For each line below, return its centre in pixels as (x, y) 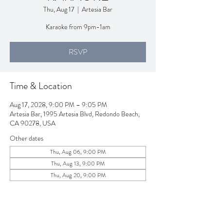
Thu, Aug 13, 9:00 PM (78, 163)
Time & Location (41, 86)
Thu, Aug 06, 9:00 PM (78, 152)
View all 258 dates (34, 185)
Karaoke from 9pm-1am (78, 27)
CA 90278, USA (33, 123)
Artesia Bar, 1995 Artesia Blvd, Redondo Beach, (75, 114)
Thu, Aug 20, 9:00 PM (78, 175)
